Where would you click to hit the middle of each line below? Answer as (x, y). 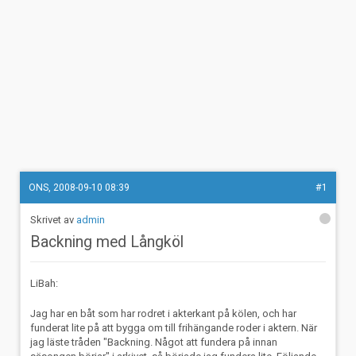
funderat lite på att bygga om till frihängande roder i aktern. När (174, 327)
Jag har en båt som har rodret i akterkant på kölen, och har (164, 313)
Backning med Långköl (107, 242)
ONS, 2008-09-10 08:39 (79, 187)
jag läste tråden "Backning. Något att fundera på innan (154, 342)
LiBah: (44, 284)
